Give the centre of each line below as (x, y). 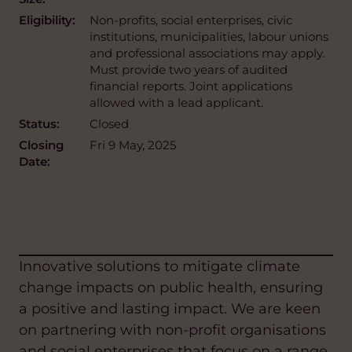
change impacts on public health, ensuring (171, 287)
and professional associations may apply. (207, 53)
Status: (39, 123)
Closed (109, 123)
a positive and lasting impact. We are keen (170, 308)
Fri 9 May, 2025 (133, 145)
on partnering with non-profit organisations (172, 330)
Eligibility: (47, 20)
